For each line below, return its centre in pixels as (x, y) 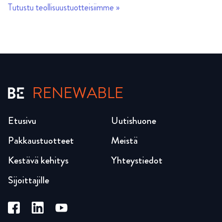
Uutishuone (134, 121)
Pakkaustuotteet (41, 141)
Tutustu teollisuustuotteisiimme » (64, 8)
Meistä (124, 141)
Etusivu (22, 121)
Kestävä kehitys (38, 161)
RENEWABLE (78, 93)
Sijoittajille (28, 180)
